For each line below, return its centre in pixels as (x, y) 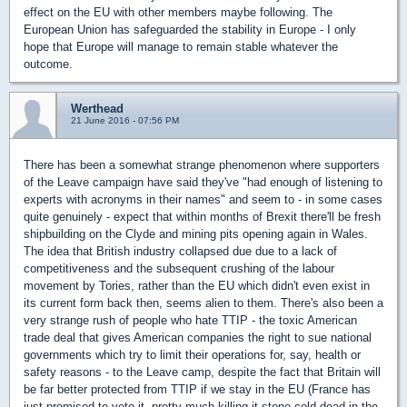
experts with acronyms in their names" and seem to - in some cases (203, 199)
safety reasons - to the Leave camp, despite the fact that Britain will (202, 372)
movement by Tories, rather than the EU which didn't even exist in (197, 286)
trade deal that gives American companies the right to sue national (198, 338)
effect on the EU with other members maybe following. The (178, 12)
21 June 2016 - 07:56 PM (125, 120)
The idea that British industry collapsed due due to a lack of (180, 251)
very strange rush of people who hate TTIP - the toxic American (190, 320)
